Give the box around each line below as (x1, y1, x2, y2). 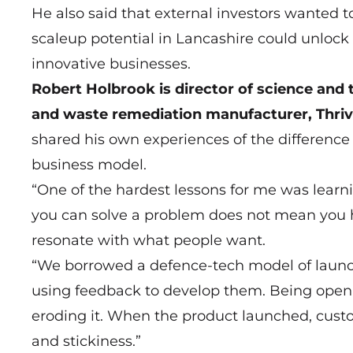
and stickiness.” (32, 333, 141, 351)
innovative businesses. (32, 55, 191, 73)
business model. (32, 156, 147, 174)
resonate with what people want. (32, 232, 269, 250)
